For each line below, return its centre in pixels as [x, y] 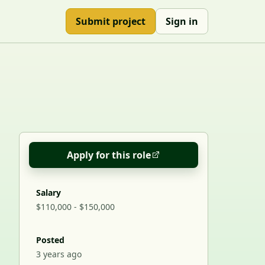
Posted [50, 240]
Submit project [110, 21]
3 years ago [59, 254]
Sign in [182, 21]
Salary [49, 193]
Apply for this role [109, 155]
